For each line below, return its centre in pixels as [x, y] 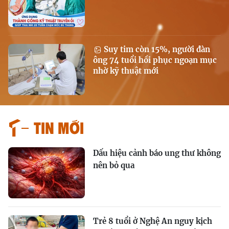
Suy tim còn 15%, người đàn [156, 49]
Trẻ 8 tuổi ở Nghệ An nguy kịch [153, 221]
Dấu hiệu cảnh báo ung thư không [157, 153]
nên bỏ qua [114, 165]
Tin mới [59, 127]
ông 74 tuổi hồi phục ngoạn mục [155, 60]
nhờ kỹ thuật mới [126, 71]
